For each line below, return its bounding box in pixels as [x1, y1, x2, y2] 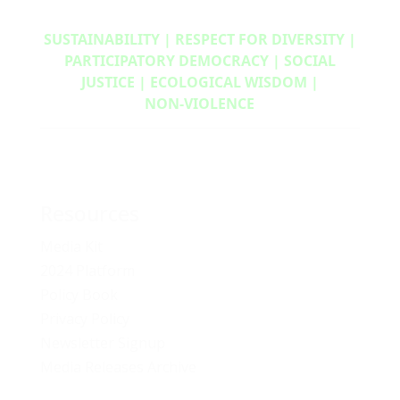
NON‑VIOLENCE [145, 93, 255, 113]
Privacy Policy [39, 308, 129, 329]
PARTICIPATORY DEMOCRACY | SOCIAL [63, 50, 336, 71]
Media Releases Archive [39, 356, 196, 377]
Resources [39, 198, 139, 228]
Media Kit [39, 236, 103, 256]
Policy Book [39, 284, 118, 304]
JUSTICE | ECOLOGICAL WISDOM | [80, 71, 319, 92]
